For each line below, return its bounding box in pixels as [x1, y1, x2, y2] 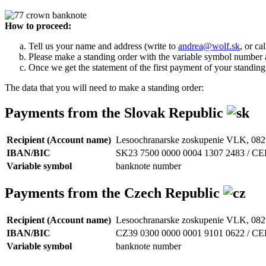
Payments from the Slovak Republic [5, 105, 227, 121]
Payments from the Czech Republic [5, 185, 223, 201]
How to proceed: [5, 21, 71, 31]
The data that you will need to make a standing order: [5, 83, 204, 93]
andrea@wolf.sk [178, 41, 240, 52]
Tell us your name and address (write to [28, 41, 178, 52]
